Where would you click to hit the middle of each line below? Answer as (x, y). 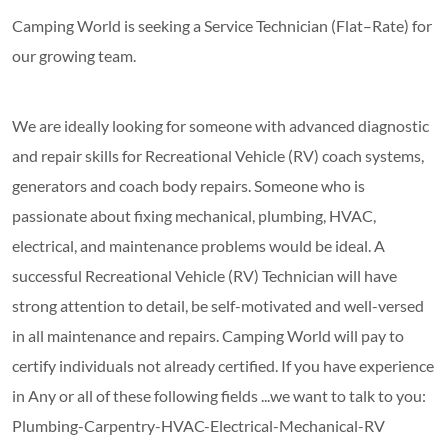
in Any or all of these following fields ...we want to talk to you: (219, 395)
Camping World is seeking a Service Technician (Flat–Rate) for (222, 25)
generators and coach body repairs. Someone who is (188, 185)
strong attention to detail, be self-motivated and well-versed (218, 305)
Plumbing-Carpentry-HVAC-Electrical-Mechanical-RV (198, 425)
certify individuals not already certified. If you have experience (223, 365)
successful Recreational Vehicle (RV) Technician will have (204, 275)
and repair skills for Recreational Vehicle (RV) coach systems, (218, 155)
